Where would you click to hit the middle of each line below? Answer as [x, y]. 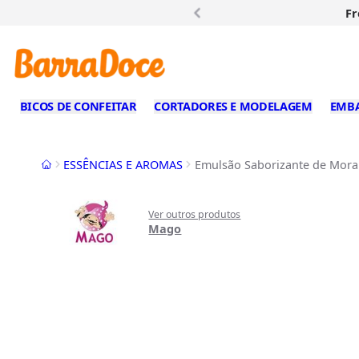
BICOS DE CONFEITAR [78, 107]
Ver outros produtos [195, 214]
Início [55, 163]
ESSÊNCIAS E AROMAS [123, 164]
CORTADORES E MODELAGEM [233, 107]
